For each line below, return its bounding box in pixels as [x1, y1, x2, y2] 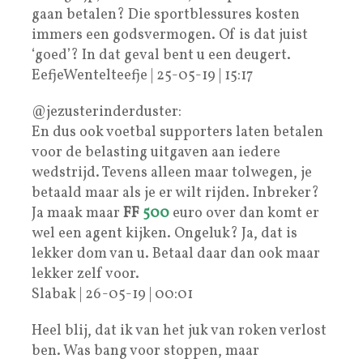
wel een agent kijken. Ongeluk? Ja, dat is [32, 223, 297, 244]
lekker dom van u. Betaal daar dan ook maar [32, 243, 320, 264]
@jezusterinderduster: [32, 101, 181, 122]
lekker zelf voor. [32, 263, 139, 284]
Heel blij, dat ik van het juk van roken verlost [32, 320, 327, 341]
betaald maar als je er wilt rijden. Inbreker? [32, 182, 319, 203]
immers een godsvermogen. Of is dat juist [32, 24, 308, 45]
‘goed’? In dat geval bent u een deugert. [32, 45, 291, 66]
